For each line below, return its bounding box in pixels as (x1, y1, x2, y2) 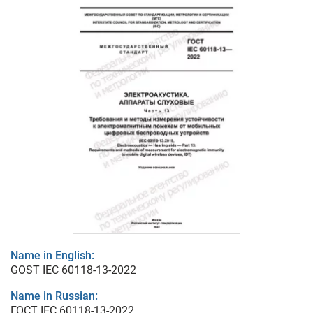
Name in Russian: (10, 289, 98, 303)
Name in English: (10, 249, 94, 263)
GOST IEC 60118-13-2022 (10, 263, 136, 277)
